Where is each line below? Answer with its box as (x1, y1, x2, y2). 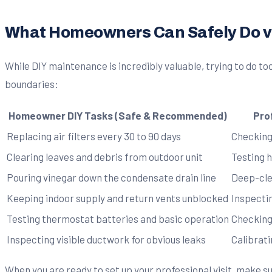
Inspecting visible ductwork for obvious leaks (7, 233, 206, 245)
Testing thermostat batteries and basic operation (7, 212, 229, 225)
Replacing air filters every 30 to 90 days (7, 129, 181, 142)
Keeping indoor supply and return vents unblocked (7, 191, 228, 204)
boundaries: (5, 78, 58, 90)
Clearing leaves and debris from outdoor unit (7, 150, 203, 163)
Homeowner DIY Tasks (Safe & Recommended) (8, 109, 227, 121)
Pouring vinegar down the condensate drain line (7, 171, 216, 183)
